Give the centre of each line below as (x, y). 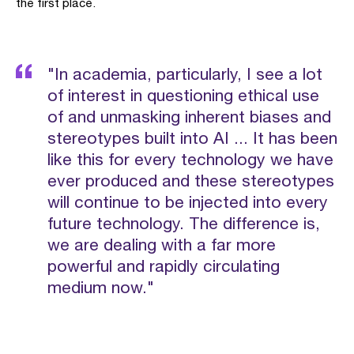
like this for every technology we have (190, 159)
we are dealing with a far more (162, 244)
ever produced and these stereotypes (191, 180)
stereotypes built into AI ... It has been (192, 137)
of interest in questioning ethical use (183, 95)
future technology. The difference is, (184, 223)
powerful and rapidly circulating (164, 265)
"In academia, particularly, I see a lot (185, 73)
